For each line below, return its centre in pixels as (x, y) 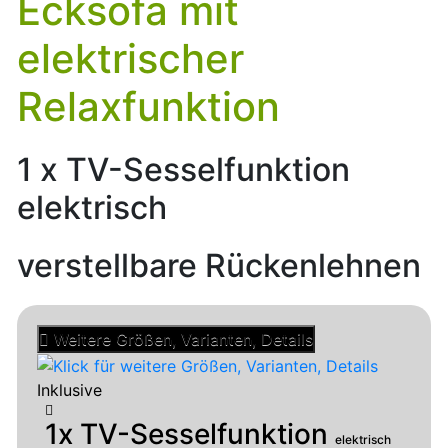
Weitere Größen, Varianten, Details (183, 338)
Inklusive (69, 390)
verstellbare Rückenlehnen (219, 265)
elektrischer (130, 58)
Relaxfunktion (148, 106)
